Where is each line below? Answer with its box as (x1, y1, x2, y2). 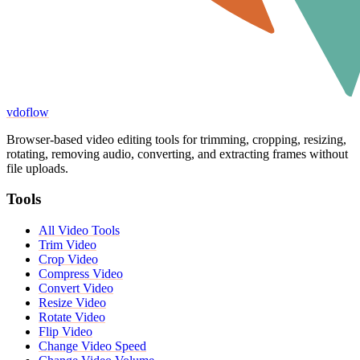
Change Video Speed (39, 339, 146, 354)
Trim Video (39, 238, 96, 252)
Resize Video (39, 296, 106, 310)
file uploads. (6, 161, 68, 175)
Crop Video (39, 252, 98, 267)
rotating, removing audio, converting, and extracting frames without (6, 146, 348, 161)
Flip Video (39, 325, 92, 339)
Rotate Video (39, 310, 105, 325)
